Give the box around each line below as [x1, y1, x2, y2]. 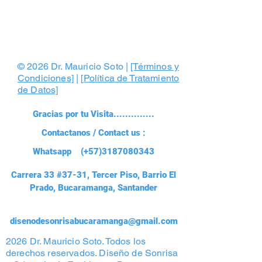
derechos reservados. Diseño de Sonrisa [6, 247, 178, 258]
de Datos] [18, 84, 58, 95]
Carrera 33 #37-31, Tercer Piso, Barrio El [11, 169, 176, 180]
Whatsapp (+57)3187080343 [33, 146, 154, 157]
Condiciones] [18, 72, 74, 84]
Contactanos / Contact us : [42, 127, 146, 138]
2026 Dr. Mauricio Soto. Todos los [6, 235, 146, 247]
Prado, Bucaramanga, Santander [30, 182, 157, 193]
